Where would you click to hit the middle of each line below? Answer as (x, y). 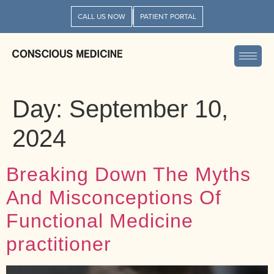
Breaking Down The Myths (128, 174)
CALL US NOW (102, 16)
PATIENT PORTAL (168, 16)
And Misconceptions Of (114, 198)
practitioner (59, 244)
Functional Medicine (100, 221)
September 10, (149, 109)
